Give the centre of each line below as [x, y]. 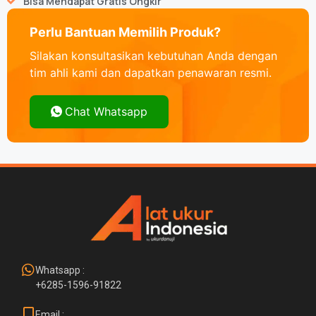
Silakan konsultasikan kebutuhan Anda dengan [153, 55]
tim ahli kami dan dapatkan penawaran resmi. [151, 72]
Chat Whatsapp [106, 112]
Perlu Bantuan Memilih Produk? [125, 32]
